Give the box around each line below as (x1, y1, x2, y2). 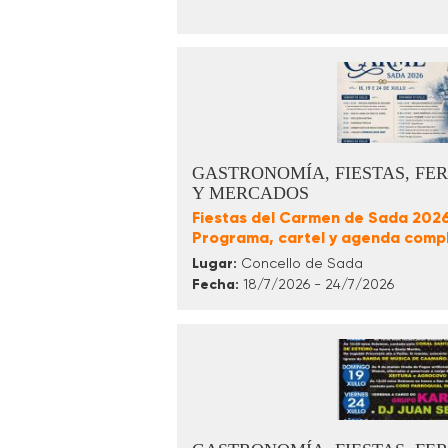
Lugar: (192, 255, 237, 273)
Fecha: (192, 276, 239, 294)
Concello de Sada (237, 255, 363, 272)
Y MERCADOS (192, 183, 309, 204)
